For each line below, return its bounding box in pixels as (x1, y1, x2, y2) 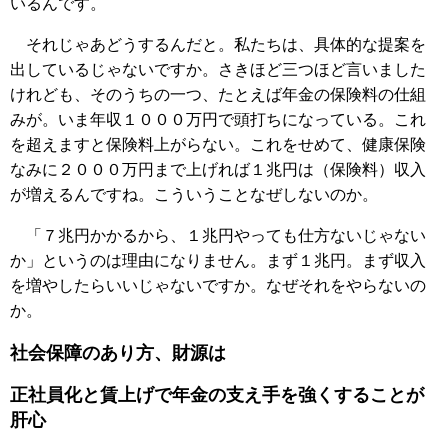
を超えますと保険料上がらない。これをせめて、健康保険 (10, 136, 426, 154)
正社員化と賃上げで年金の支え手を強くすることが (10, 385, 424, 406)
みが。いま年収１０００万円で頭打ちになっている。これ (10, 111, 426, 129)
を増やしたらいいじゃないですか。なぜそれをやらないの (10, 277, 426, 295)
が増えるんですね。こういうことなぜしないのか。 (10, 186, 378, 204)
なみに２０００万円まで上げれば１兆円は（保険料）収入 (10, 161, 426, 179)
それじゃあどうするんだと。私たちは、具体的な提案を (10, 36, 426, 54)
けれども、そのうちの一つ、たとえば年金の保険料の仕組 (10, 86, 426, 104)
